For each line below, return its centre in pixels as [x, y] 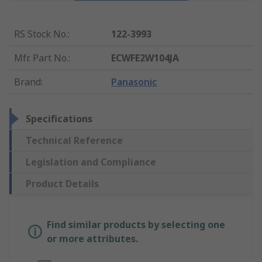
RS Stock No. [41, 34]
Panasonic [134, 82]
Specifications [59, 119]
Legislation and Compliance [91, 162]
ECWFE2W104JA [145, 58]
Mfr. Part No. [41, 58]
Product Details [62, 184]
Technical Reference [74, 141]
